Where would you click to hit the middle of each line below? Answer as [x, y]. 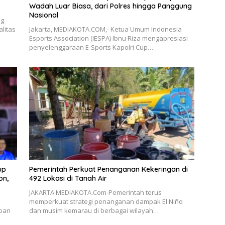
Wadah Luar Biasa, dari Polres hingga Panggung [110, 6]
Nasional [43, 15]
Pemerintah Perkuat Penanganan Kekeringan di [108, 170]
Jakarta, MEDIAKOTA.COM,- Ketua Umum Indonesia [105, 29]
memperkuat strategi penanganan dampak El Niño [106, 202]
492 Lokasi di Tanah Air [68, 179]
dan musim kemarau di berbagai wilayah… [94, 211]
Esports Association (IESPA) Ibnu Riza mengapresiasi [108, 38]
